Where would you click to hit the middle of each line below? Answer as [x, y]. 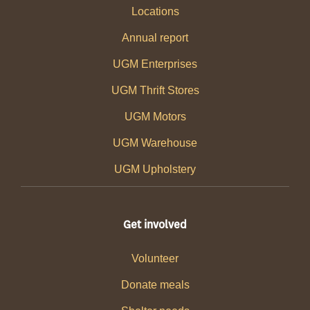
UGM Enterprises [155, 64]
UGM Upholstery [155, 170]
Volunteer [155, 259]
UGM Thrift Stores [155, 91]
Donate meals [155, 285]
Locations [155, 12]
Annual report [155, 38]
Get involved [155, 225]
